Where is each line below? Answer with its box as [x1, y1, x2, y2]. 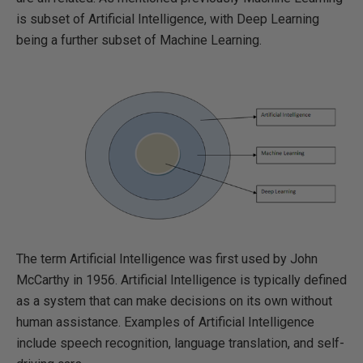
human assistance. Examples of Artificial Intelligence [16, 314, 314, 330]
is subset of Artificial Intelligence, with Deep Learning [16, 11, 319, 27]
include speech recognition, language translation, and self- [16, 335, 344, 351]
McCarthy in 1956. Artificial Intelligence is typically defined [16, 272, 347, 288]
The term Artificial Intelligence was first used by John [16, 251, 318, 267]
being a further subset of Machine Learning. [16, 32, 262, 48]
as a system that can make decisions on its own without [16, 293, 332, 309]
